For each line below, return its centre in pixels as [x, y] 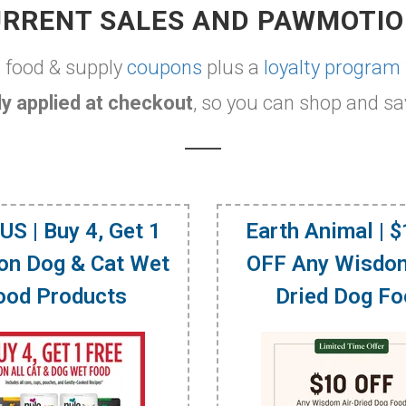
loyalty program [332, 67]
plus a [233, 67]
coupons [164, 67]
